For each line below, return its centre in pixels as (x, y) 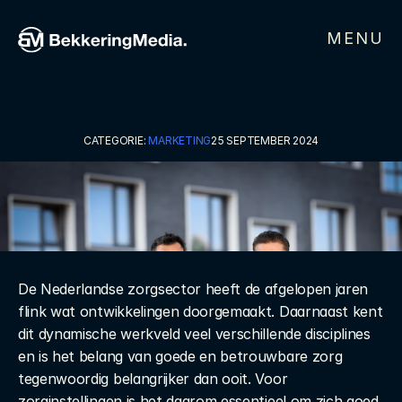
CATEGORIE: (116, 140)
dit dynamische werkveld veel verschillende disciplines (194, 334)
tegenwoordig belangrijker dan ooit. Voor (153, 379)
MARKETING (180, 140)
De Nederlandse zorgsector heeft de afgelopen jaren (193, 289)
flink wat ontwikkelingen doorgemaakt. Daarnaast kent (201, 311)
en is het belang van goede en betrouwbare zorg (180, 356)
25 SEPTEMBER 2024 (265, 140)
